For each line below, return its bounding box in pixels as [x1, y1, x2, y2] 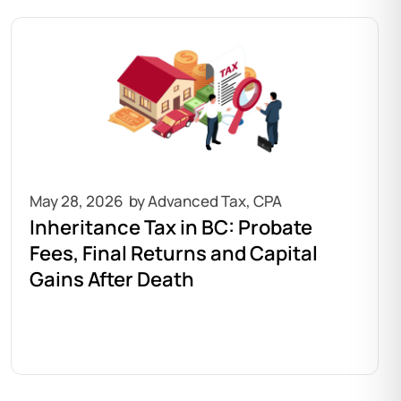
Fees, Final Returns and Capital [29, 240, 318, 267]
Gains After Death [29, 266, 194, 293]
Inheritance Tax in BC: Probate [29, 214, 312, 241]
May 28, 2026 [29, 191, 124, 211]
